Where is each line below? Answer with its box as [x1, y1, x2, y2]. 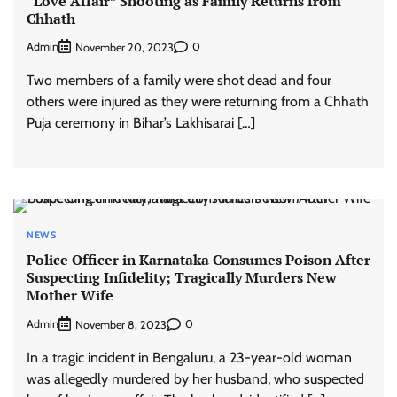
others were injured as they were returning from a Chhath [27, 92, 369, 110]
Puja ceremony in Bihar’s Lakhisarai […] [27, 113, 255, 131]
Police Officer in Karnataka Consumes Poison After [27, 250, 370, 270]
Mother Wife [27, 285, 113, 306]
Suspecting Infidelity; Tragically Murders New [27, 268, 337, 288]
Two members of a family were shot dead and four [27, 71, 331, 89]
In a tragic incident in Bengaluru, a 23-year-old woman [27, 348, 352, 366]
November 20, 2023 [75, 40, 174, 54]
